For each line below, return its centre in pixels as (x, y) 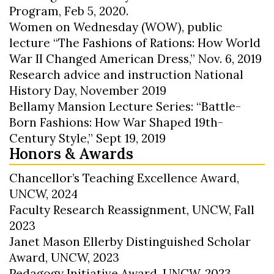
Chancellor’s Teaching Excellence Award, (124, 178)
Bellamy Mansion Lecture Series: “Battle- (125, 106)
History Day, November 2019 (88, 90)
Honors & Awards (71, 154)
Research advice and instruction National (126, 74)
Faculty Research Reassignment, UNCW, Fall (132, 209)
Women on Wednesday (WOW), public (116, 27)
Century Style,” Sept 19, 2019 (87, 138)
